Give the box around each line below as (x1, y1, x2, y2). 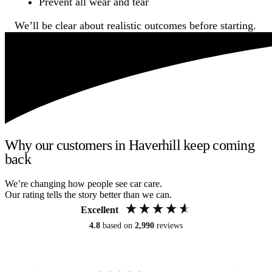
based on (103, 220, 135, 230)
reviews (157, 220, 183, 230)
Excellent (81, 204, 118, 215)
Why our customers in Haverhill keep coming (5, 137, 254, 153)
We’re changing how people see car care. (5, 178, 162, 189)
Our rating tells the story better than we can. (5, 189, 172, 200)
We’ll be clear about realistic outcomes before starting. (15, 19, 256, 32)
